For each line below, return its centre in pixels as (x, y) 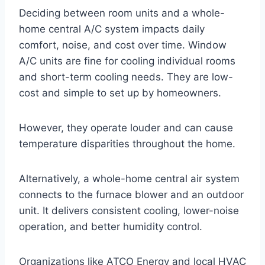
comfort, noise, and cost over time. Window (123, 45)
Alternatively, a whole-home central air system (129, 178)
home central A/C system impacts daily (112, 29)
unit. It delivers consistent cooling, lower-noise (129, 210)
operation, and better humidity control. (111, 226)
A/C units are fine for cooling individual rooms (127, 61)
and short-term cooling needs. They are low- (126, 77)
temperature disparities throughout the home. (127, 143)
